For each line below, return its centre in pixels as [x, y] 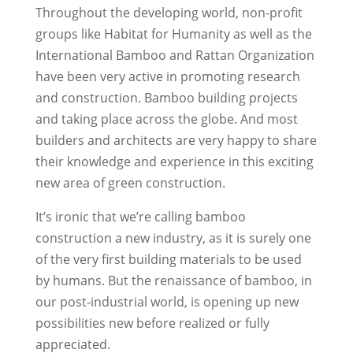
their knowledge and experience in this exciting [174, 162]
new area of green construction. [130, 183]
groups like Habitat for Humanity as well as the [173, 34]
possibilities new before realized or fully [152, 323]
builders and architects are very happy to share [176, 141]
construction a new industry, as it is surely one [173, 238]
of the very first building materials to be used [168, 260]
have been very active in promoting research [167, 77]
